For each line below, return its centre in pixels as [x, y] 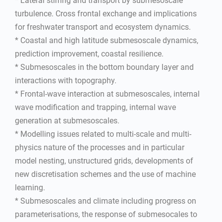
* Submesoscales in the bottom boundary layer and [104, 67]
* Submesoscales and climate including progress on [106, 201]
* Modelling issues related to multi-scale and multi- [103, 134]
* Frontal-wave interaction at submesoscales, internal [107, 94]
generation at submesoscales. [67, 121]
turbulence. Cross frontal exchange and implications [106, 14]
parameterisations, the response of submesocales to [106, 214]
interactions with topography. [66, 81]
